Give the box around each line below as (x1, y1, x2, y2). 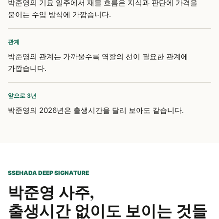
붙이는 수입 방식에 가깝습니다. (8, 10, 111, 19)
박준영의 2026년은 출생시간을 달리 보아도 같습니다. (8, 106, 184, 115)
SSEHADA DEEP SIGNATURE (8, 169, 89, 176)
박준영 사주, (8, 180, 94, 203)
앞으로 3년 (8, 92, 37, 99)
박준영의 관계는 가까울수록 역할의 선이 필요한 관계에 (8, 52, 188, 61)
